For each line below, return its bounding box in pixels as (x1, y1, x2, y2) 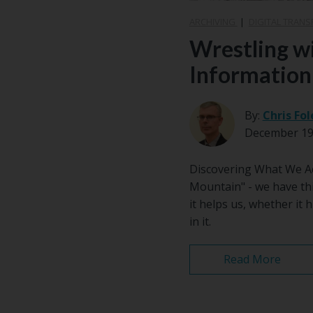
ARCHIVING (189, 15, 238, 29)
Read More (223, 252, 281, 268)
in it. (189, 214, 211, 230)
